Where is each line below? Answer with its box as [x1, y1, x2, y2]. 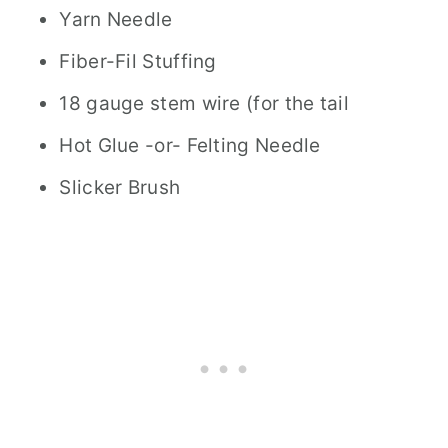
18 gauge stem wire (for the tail [59, 92, 349, 115]
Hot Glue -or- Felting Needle [59, 134, 321, 157]
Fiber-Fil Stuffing [59, 50, 217, 73]
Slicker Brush [59, 176, 181, 199]
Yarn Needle [59, 8, 173, 31]
